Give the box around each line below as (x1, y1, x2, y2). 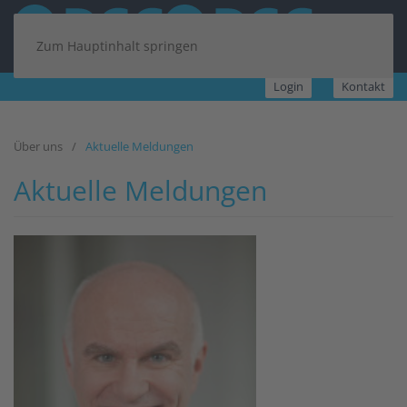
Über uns (14, 138, 63, 154)
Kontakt (342, 78, 385, 94)
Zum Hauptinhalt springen (36, 37, 198, 55)
